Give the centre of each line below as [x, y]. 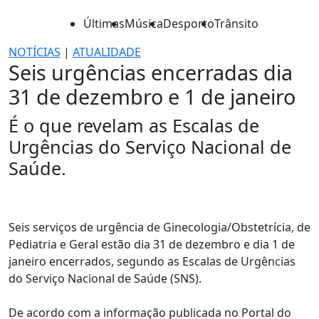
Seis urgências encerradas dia [151, 72]
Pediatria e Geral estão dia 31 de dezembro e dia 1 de [152, 244]
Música [144, 23]
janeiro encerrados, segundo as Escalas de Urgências [152, 261]
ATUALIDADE [107, 52]
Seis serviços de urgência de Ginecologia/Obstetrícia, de [159, 227]
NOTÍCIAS [35, 52]
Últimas [104, 23]
